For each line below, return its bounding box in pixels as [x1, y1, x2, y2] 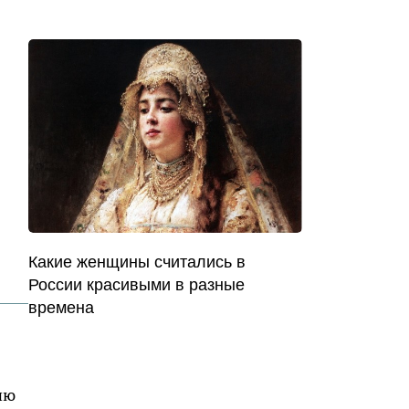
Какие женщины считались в [28, 252, 246, 271]
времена [28, 298, 94, 317]
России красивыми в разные [28, 275, 245, 294]
